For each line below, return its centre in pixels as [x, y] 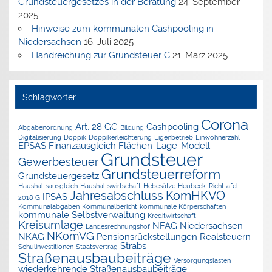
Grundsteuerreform [161, 174]
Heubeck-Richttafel [208, 185]
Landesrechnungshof [118, 226]
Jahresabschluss [117, 195]
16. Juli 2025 [109, 42]
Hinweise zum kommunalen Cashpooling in [122, 28]
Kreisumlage [51, 225]
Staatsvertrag [97, 246]
